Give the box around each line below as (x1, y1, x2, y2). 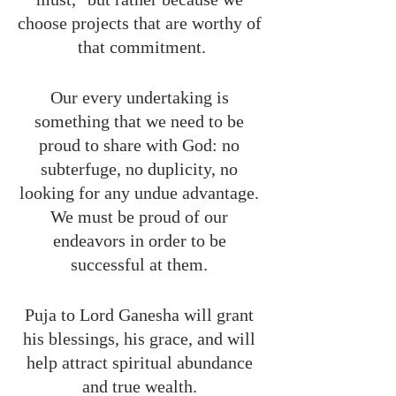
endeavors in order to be (52, 231, 231, 250)
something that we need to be (34, 111, 248, 131)
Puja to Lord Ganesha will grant (25, 305, 258, 324)
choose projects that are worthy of (17, 13, 266, 33)
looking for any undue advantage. (19, 183, 263, 202)
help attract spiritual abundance (26, 353, 257, 372)
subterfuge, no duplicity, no (41, 159, 242, 179)
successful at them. (71, 255, 212, 274)
